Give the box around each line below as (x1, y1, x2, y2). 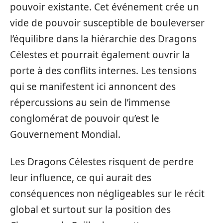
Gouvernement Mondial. (10, 128, 120, 141)
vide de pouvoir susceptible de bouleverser (10, 16, 205, 29)
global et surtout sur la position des (10, 203, 171, 216)
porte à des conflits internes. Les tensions (10, 64, 197, 77)
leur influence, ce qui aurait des (10, 171, 151, 184)
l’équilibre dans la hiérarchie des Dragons (10, 32, 197, 45)
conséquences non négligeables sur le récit (10, 187, 205, 200)
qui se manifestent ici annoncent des (10, 80, 176, 93)
